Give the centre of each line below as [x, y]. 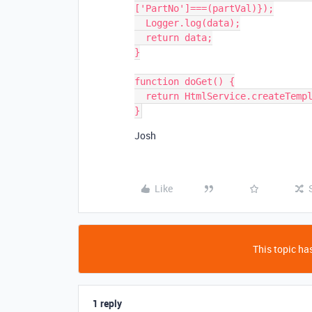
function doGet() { [185, 81]
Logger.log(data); [140, 23]
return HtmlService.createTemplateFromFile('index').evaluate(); [140, 96]
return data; [140, 38]
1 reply [107, 303]
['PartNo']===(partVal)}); [204, 8]
